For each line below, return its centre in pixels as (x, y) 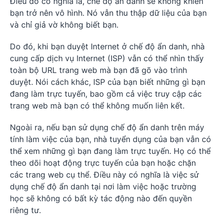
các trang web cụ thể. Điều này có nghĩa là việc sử (104, 174)
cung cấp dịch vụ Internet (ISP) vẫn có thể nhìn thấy (107, 58)
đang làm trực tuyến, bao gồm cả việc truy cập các (106, 93)
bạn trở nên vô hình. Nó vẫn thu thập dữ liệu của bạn (108, 13)
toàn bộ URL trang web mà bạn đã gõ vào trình (98, 70)
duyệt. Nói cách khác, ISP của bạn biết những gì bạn (108, 82)
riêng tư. (25, 210)
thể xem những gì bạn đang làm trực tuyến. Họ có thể (110, 151)
